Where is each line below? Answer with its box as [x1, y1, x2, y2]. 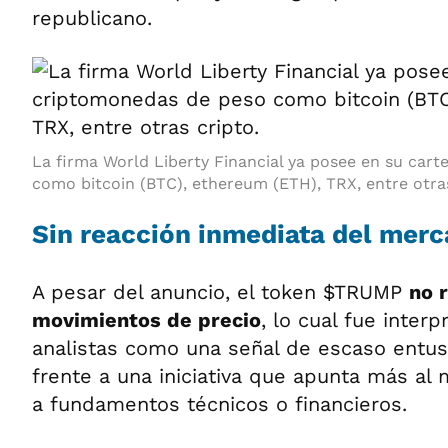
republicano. [32, 6, 152, 30]
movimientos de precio [32, 308, 261, 332]
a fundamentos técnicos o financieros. [32, 392, 407, 416]
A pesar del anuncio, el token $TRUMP [32, 280, 409, 304]
